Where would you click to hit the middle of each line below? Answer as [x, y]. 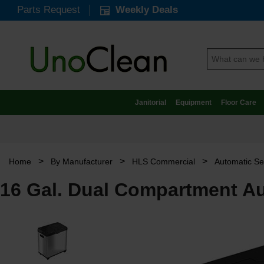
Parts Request [48, 9]
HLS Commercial [164, 162]
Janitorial [150, 103]
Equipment [193, 103]
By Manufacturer [82, 162]
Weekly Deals [143, 9]
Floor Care [238, 103]
